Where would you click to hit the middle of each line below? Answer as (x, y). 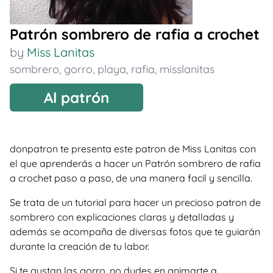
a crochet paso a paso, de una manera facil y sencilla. (131, 178)
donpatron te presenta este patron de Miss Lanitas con (133, 149)
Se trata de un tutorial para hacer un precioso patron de (135, 202)
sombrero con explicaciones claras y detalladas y (122, 217)
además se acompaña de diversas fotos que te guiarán (135, 232)
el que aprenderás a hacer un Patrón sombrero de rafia (135, 163)
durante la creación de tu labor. (80, 246)
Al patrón (76, 97)
